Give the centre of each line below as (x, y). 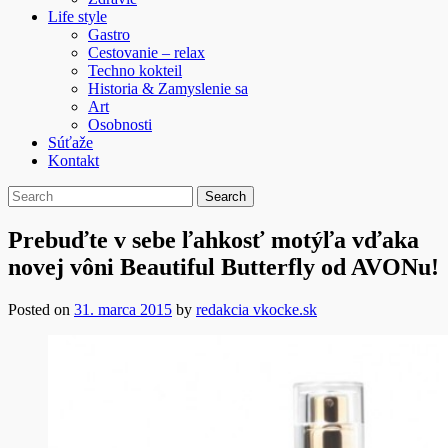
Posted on (41, 309)
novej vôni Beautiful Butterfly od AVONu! (223, 266)
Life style (77, 16)
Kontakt (73, 160)
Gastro (109, 34)
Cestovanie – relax (146, 52)
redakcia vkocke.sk (256, 309)
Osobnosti (120, 124)
